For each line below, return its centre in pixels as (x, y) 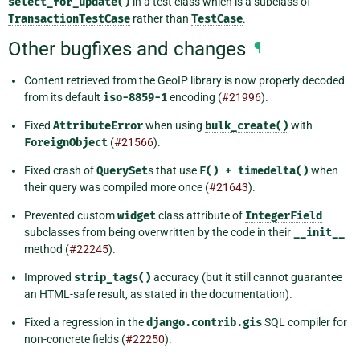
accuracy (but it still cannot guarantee (247, 278)
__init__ (319, 233)
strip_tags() (112, 278)
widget (137, 216)
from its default (63, 98)
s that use (174, 171)
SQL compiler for (305, 323)
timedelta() (273, 171)
